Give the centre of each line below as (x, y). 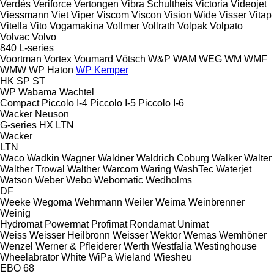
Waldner (116, 158)
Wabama (38, 92)
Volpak (194, 26)
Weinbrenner (217, 202)
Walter (258, 158)
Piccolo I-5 (113, 103)
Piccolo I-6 (161, 103)
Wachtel (77, 92)
